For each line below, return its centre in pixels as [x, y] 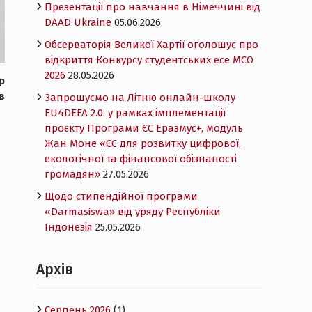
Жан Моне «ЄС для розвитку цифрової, [143, 143]
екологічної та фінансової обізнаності [141, 159]
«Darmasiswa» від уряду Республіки [133, 212]
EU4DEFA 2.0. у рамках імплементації [135, 113]
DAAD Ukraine [78, 22]
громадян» [72, 174]
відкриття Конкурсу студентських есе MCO [149, 60]
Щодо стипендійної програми [121, 196]
